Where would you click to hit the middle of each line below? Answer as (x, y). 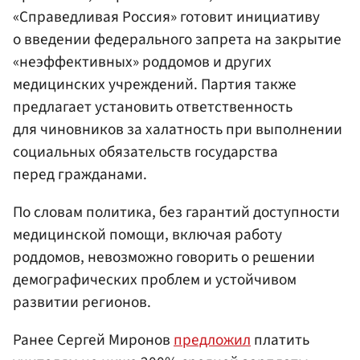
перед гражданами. (80, 174)
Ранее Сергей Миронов (93, 340)
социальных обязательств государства (145, 151)
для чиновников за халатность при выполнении (178, 129)
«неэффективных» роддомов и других (142, 61)
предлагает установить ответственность (153, 106)
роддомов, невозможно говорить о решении (164, 257)
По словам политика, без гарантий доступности (176, 212)
